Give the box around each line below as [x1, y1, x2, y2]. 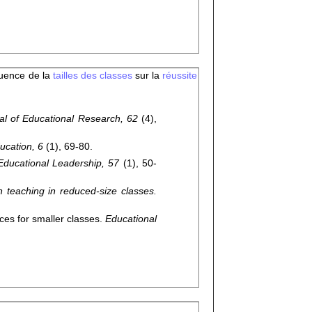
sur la [132, 70, 163, 81]
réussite [162, 70, 198, 81]
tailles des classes [52, 70, 132, 81]
